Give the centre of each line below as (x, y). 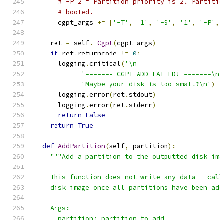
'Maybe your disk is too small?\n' (146, 84)
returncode (99, 53)
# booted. (76, 12)
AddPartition (82, 146)
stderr (140, 105)
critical (105, 64)
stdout (140, 95)
